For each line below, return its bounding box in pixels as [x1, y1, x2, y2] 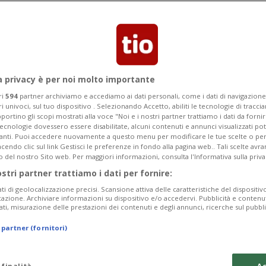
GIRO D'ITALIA [142, 154, 206, 167]
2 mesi [75, 154, 103, 167]
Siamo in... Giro [140, 169, 259, 192]
